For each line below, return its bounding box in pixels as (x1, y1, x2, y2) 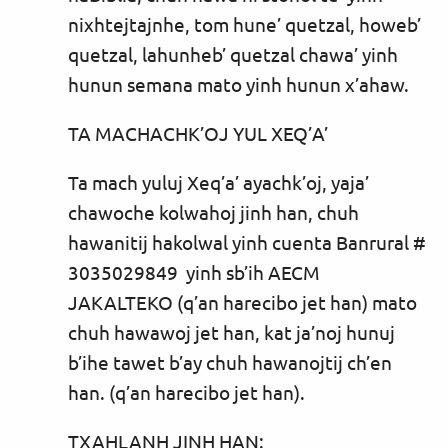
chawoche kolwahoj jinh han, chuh (68, 199, 359, 224)
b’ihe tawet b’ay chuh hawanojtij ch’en (68, 349, 392, 374)
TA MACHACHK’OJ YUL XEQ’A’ (68, 120, 328, 145)
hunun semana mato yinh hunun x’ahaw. (68, 71, 409, 96)
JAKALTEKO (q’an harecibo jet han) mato (68, 289, 417, 314)
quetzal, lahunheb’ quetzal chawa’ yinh (68, 41, 398, 66)
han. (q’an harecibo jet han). (68, 379, 305, 404)
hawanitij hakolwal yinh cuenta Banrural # (68, 229, 426, 254)
